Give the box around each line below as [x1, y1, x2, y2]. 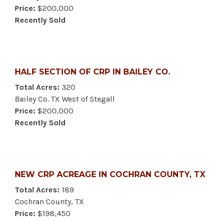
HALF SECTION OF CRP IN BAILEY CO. [15, 67, 170, 76]
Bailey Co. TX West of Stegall [15, 94, 115, 104]
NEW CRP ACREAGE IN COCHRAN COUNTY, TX [15, 169, 205, 179]
